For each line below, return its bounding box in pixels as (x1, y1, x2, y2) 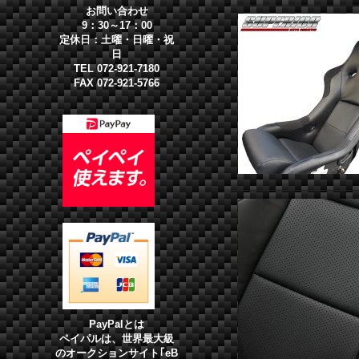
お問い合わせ (85, 5, 148, 17)
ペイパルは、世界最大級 (59, 333, 175, 345)
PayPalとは (89, 318, 145, 330)
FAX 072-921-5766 (74, 77, 160, 89)
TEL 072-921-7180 (74, 63, 160, 75)
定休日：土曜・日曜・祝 (59, 34, 175, 46)
